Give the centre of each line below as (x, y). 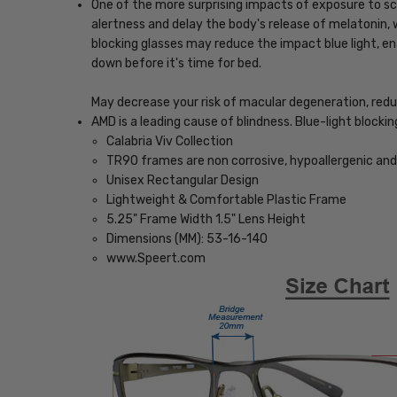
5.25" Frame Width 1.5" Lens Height (206, 220)
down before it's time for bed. (177, 63)
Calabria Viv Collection (169, 142)
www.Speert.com (156, 259)
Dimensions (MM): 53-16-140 (187, 239)
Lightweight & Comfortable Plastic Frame (226, 200)
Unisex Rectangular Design (182, 181)
